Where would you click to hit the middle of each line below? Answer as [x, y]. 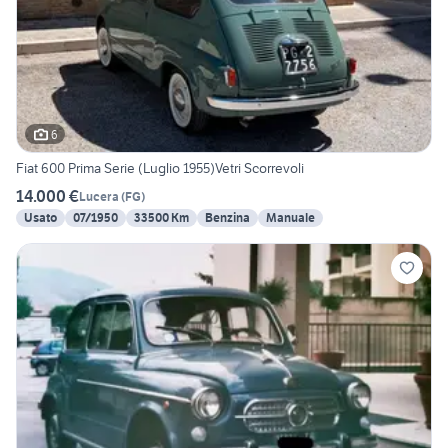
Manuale [290, 218]
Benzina [227, 218]
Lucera [99, 196]
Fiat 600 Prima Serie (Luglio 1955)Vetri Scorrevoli [160, 168]
